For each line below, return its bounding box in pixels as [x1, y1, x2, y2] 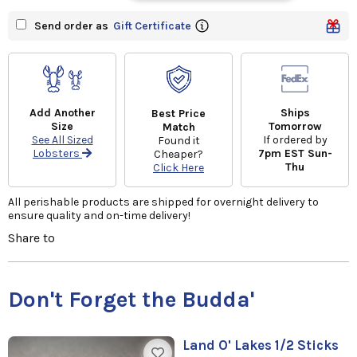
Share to [8, 230, 55, 245]
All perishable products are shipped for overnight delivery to [8, 195, 319, 209]
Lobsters [33, 147, 82, 160]
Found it [157, 134, 200, 147]
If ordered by [262, 133, 328, 147]
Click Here [153, 161, 204, 175]
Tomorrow [268, 120, 322, 133]
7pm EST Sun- [257, 147, 332, 160]
